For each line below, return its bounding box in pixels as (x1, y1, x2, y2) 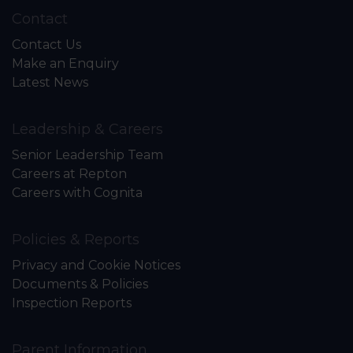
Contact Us (12, 37, 81, 52)
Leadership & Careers (12, 121, 163, 138)
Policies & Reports (12, 231, 139, 248)
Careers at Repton (12, 166, 127, 181)
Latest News (12, 75, 88, 90)
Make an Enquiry (12, 56, 119, 71)
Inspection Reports (12, 295, 132, 310)
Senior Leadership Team (12, 147, 163, 162)
